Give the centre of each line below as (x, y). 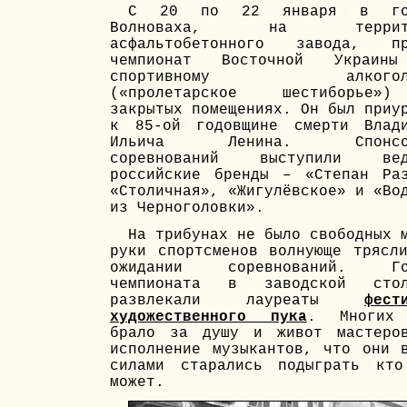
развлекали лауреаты (237, 300)
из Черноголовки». (187, 208)
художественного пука (208, 317)
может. (137, 382)
